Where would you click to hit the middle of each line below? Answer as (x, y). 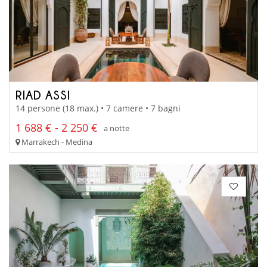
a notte (117, 128)
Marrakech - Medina (56, 142)
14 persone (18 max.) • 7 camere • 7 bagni (98, 108)
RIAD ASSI (43, 94)
